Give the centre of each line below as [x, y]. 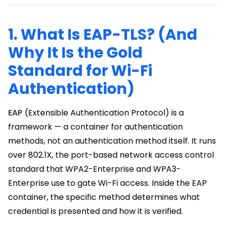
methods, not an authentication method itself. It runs [112, 141]
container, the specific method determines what [104, 197]
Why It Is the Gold [75, 52]
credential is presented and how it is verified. [95, 211]
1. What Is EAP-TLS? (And [103, 34]
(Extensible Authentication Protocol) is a [103, 113]
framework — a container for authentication [95, 127]
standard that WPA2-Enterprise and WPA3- [94, 169]
